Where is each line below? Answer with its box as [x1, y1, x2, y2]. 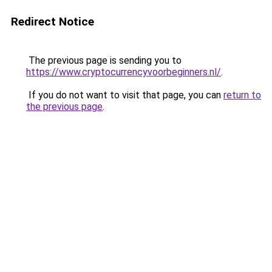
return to [223, 89, 261, 101]
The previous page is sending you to [26, 55, 182, 66]
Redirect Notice [11, 15, 94, 29]
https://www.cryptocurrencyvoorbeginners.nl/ [26, 66, 221, 78]
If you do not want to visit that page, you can [26, 89, 223, 101]
